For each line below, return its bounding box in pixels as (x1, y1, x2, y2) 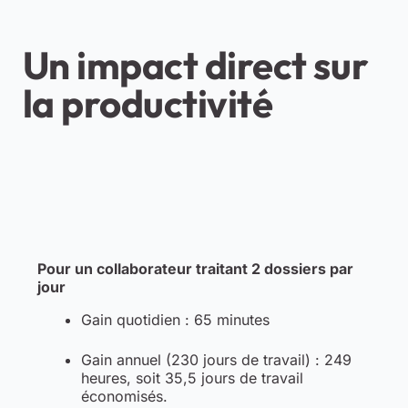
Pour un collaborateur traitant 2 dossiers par (36, 259, 353, 278)
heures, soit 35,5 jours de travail (80, 368, 303, 387)
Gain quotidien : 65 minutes (80, 310, 270, 329)
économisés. (80, 386, 168, 405)
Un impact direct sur (22, 40, 369, 89)
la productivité (22, 78, 273, 127)
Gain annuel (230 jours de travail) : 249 (80, 350, 352, 369)
